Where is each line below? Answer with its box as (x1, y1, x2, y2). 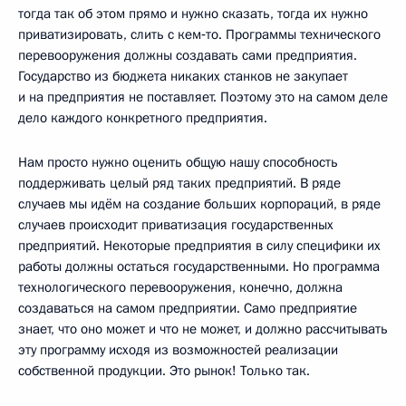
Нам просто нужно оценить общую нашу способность (18, 152, 338, 171)
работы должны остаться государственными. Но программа (18, 256, 380, 275)
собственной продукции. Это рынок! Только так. (18, 361, 310, 380)
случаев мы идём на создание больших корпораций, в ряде (18, 194, 381, 213)
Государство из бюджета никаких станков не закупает (18, 66, 348, 85)
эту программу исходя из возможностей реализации (18, 340, 338, 359)
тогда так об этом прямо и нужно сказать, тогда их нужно (18, 4, 368, 23)
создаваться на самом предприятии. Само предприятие (18, 298, 357, 317)
